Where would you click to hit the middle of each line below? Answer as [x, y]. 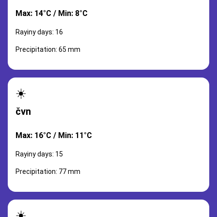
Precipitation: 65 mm [48, 49]
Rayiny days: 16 [39, 32]
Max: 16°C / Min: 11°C [54, 135]
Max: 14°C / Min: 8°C [52, 13]
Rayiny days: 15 [39, 154]
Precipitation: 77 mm [48, 171]
